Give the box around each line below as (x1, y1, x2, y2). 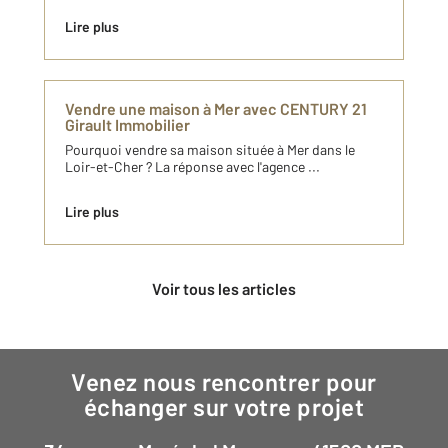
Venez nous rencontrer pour (71, 367, 86, 397)
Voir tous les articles (161, 279, 296, 299)
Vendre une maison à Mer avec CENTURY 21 (65, 99, 367, 119)
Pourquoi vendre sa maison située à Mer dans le (65, 141, 355, 159)
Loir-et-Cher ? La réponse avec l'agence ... (65, 158, 320, 176)
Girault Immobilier (65, 115, 190, 135)
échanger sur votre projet (84, 392, 364, 422)
